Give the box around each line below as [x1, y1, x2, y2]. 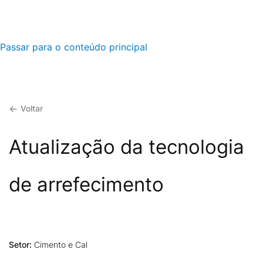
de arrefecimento [9, 173, 164, 196]
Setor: [9, 240, 34, 249]
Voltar [21, 103, 43, 113]
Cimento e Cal [34, 240, 87, 249]
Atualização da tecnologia [9, 135, 244, 159]
